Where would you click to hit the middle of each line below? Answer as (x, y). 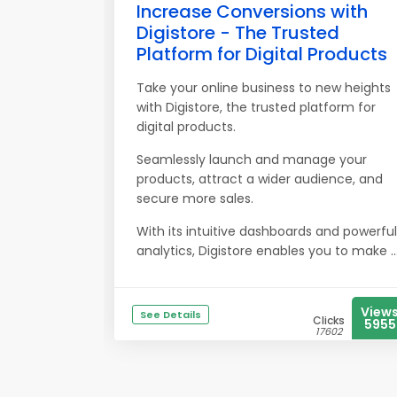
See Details (171, 315)
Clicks (329, 320)
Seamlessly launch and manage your (252, 160)
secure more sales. (195, 198)
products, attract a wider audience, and (260, 179)
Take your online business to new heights (264, 88)
